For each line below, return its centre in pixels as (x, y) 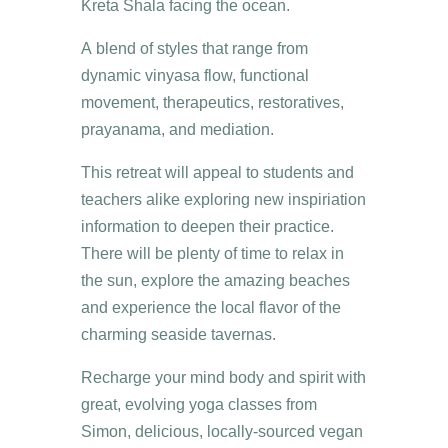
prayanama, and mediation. (177, 129)
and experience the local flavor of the (210, 307)
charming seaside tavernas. (178, 334)
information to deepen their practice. (207, 226)
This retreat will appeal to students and (217, 172)
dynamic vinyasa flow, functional (194, 75)
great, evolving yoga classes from (198, 404)
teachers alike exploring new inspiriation (223, 199)
